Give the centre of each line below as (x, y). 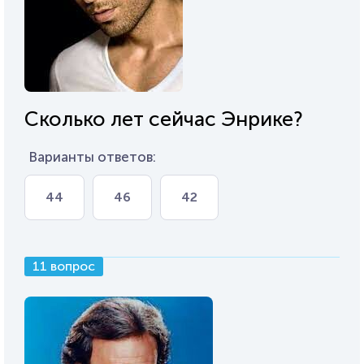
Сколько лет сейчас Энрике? (164, 119)
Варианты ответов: (92, 156)
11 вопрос (64, 266)
